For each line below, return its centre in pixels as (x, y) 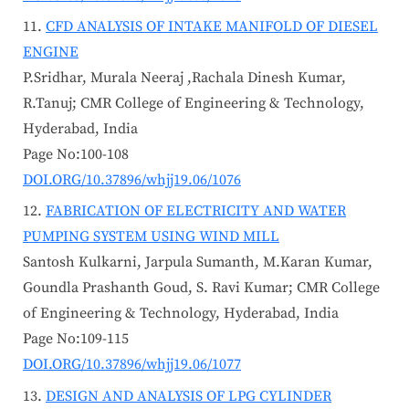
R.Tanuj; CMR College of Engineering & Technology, (194, 103)
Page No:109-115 (76, 339)
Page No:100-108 (76, 154)
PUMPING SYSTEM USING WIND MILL (151, 237)
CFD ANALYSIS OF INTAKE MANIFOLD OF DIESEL (212, 26)
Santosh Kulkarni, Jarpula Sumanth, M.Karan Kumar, (198, 262)
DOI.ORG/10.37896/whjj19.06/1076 (132, 179)
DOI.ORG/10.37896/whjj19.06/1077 (132, 365)
